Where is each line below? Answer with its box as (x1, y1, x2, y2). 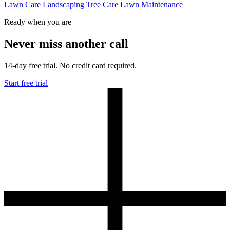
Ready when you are (4, 17, 71, 27)
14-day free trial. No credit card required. (4, 61, 137, 70)
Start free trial (4, 78, 48, 87)
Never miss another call (4, 36, 128, 50)
